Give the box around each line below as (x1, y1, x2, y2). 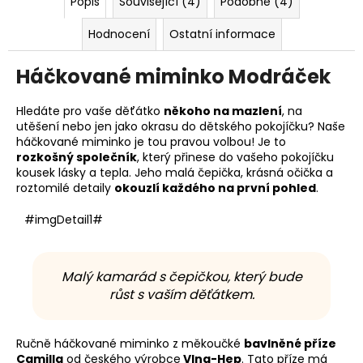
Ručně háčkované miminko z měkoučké (16, 335, 244, 352)
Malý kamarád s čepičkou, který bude (61, 267, 302, 287)
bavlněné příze (244, 335, 336, 352)
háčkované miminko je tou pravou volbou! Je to (16, 134, 286, 151)
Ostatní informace (169, 26, 275, 43)
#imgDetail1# (24, 211, 103, 228)
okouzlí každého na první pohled (114, 180, 316, 197)
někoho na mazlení (164, 103, 282, 120)
